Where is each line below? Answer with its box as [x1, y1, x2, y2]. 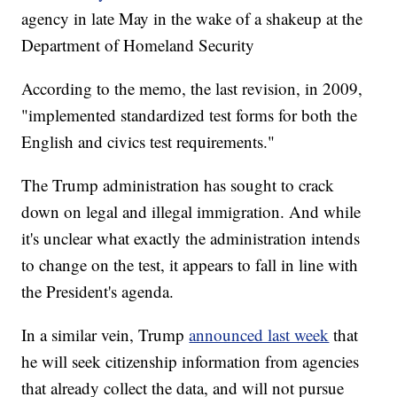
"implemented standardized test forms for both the [21, 104, 358, 127]
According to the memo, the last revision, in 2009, [21, 77, 363, 100]
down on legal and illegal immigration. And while [21, 200, 362, 223]
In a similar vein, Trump [21, 323, 190, 346]
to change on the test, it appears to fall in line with [21, 253, 359, 276]
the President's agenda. [21, 280, 175, 303]
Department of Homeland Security [21, 34, 255, 57]
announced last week [189, 323, 330, 346]
